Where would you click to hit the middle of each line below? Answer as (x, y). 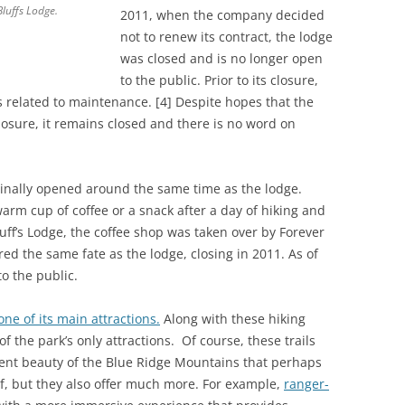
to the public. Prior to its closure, (219, 80)
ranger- (306, 384)
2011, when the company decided (222, 15)
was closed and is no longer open (221, 59)
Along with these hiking (233, 319)
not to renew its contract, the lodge (226, 37)
